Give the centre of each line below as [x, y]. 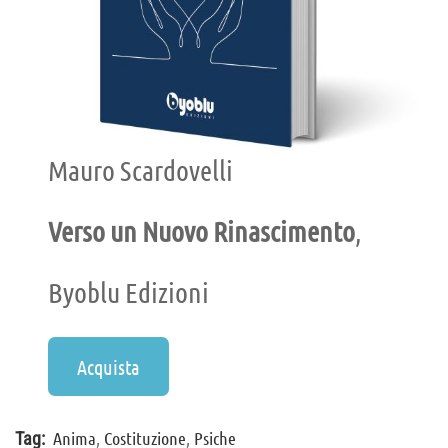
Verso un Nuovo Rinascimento [202, 231]
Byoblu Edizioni [129, 292]
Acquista [109, 366]
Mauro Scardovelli [141, 170]
